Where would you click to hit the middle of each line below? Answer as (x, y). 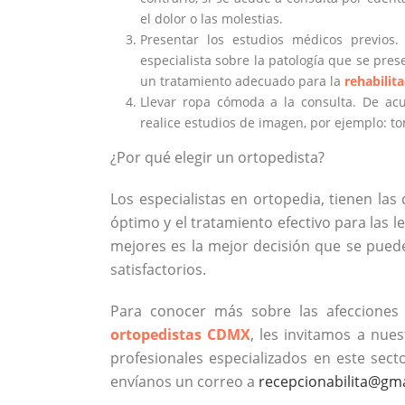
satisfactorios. (158, 270)
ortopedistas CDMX (181, 335)
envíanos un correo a (184, 382)
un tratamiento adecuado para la (242, 81)
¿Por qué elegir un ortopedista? (217, 158)
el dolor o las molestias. (211, 19)
